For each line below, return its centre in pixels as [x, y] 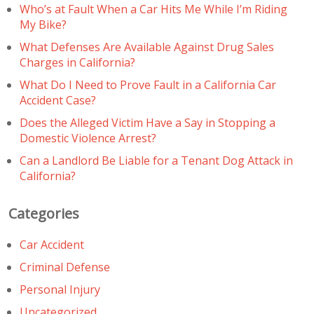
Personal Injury [60, 289]
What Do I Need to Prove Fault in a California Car [148, 84]
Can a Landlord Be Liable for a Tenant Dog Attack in [156, 160]
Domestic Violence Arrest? [88, 138]
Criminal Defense [65, 267]
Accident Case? [58, 100]
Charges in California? [77, 62]
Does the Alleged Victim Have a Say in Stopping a [148, 122]
